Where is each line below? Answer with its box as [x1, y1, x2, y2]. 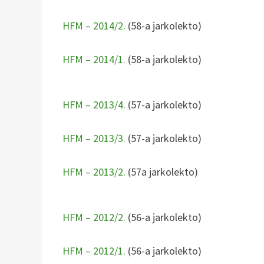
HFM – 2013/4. [62, 97, 126, 111]
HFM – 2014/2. [62, 18, 128, 32]
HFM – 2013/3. [62, 131, 126, 145]
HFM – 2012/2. [62, 210, 126, 224]
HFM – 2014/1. [62, 52, 126, 66]
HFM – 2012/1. [62, 243, 126, 258]
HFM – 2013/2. [62, 164, 126, 179]
